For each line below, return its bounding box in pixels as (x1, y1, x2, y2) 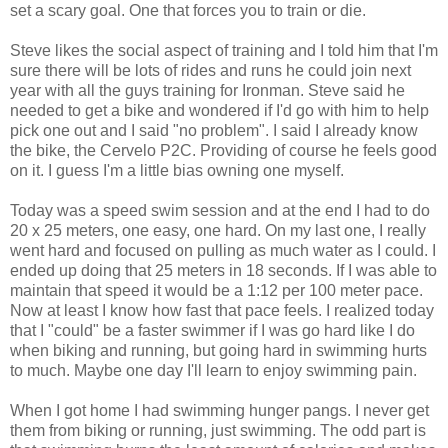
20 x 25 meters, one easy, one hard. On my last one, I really (10, 221, 426, 239)
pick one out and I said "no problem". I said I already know (10, 121, 418, 139)
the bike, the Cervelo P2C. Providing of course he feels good (10, 141, 437, 159)
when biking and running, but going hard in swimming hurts (10, 341, 427, 359)
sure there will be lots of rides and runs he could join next (10, 61, 411, 79)
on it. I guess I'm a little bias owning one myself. (10, 161, 344, 179)
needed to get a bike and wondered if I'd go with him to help (10, 101, 429, 119)
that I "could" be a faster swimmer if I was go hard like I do (10, 321, 415, 339)
